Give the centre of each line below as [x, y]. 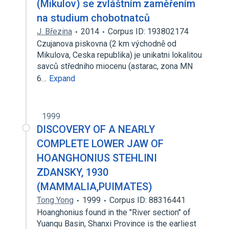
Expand [62, 78]
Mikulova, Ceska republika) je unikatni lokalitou [119, 55]
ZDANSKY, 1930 [73, 172]
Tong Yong [55, 200]
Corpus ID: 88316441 [147, 200]
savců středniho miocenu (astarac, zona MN [115, 66]
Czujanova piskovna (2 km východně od [107, 44]
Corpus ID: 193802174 [148, 31]
